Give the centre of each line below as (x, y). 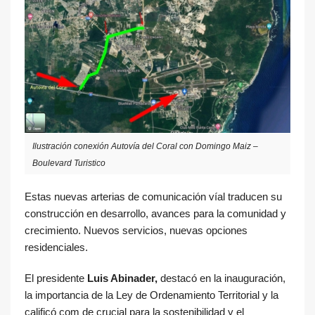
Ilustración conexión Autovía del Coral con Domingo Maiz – (145, 146)
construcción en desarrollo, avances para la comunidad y (155, 213)
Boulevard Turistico (69, 163)
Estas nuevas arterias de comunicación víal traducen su (153, 196)
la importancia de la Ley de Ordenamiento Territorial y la (152, 295)
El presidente (56, 278)
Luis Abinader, (122, 278)
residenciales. (56, 247)
